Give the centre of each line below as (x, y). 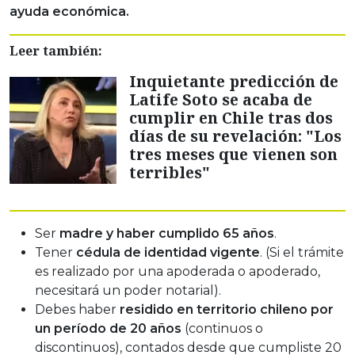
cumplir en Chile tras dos (231, 118)
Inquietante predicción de (234, 82)
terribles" (170, 173)
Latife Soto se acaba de (221, 100)
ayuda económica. (69, 12)
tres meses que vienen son (233, 155)
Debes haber (77, 310)
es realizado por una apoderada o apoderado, (177, 272)
